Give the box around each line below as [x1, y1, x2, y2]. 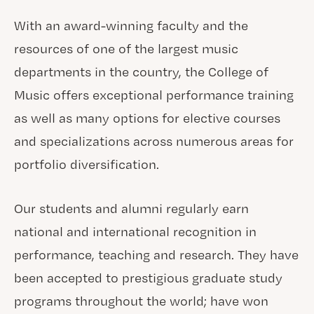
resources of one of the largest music [13, 40, 238, 57]
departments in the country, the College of [13, 63, 268, 80]
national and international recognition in [13, 223, 257, 240]
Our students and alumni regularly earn [13, 200, 249, 217]
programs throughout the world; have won [13, 292, 268, 309]
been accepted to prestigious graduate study [13, 269, 282, 286]
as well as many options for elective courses [13, 109, 280, 126]
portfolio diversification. [13, 156, 159, 172]
